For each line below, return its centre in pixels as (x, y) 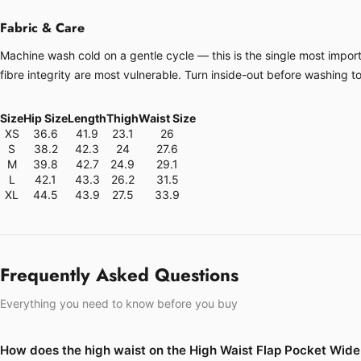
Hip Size (46, 118)
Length (87, 118)
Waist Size (167, 118)
